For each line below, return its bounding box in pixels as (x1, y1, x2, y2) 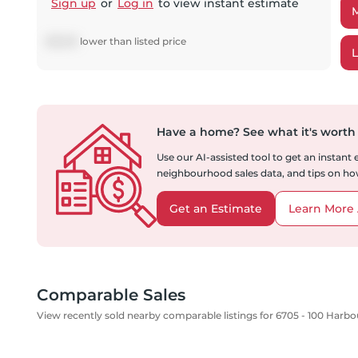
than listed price (107, 35, 186, 47)
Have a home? (157, 125, 240, 139)
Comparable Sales (37, 285, 185, 304)
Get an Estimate (169, 201, 262, 216)
